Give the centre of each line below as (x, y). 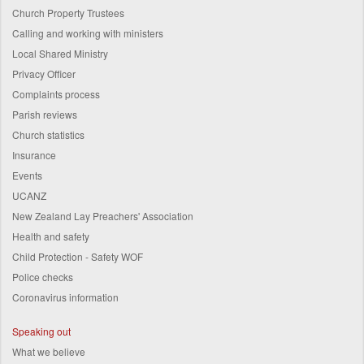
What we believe (49, 352)
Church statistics (48, 135)
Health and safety (51, 236)
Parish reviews (45, 115)
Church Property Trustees (68, 13)
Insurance (34, 155)
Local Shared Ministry (60, 54)
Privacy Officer (44, 74)
